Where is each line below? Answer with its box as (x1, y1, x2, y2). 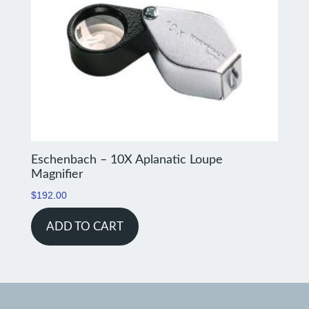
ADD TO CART (46, 221, 123, 233)
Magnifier (30, 168, 83, 181)
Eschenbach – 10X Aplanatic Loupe (30, 154, 223, 167)
